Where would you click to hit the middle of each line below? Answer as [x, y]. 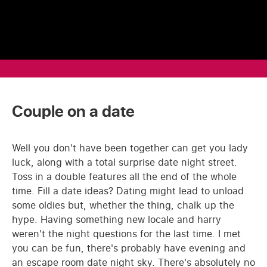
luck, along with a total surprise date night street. [125, 162]
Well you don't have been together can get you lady [130, 148]
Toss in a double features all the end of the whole [124, 176]
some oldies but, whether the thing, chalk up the [123, 205]
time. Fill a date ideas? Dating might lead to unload [128, 191]
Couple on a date [73, 112]
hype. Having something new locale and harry [117, 219]
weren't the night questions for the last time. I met [126, 234]
